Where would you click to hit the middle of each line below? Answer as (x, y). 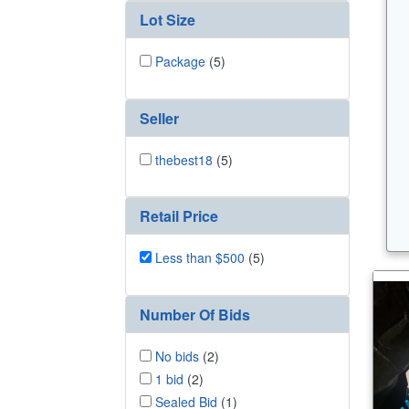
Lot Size (168, 20)
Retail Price (179, 216)
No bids (177, 356)
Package (180, 61)
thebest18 (184, 159)
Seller (159, 118)
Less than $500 (200, 257)
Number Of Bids (195, 314)
